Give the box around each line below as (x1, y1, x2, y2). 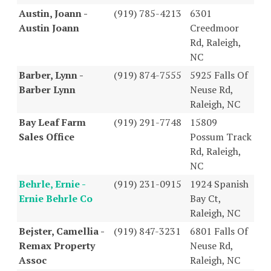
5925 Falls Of (190, 68, 248, 82)
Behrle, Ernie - (19, 177, 85, 191)
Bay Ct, (190, 191, 221, 205)
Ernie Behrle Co (19, 191, 93, 205)
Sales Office (19, 129, 74, 143)
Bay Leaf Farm (19, 115, 86, 129)
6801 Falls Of (190, 224, 248, 238)
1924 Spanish (190, 177, 249, 191)
